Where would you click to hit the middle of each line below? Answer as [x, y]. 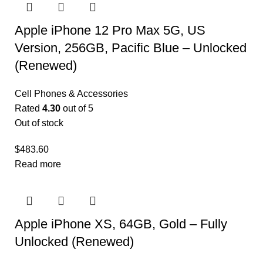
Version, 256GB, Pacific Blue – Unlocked [131, 48]
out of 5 [77, 109]
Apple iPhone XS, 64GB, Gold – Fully [121, 224]
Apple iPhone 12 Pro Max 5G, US [110, 31]
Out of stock [39, 123]
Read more [38, 164]
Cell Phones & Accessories [71, 94]
